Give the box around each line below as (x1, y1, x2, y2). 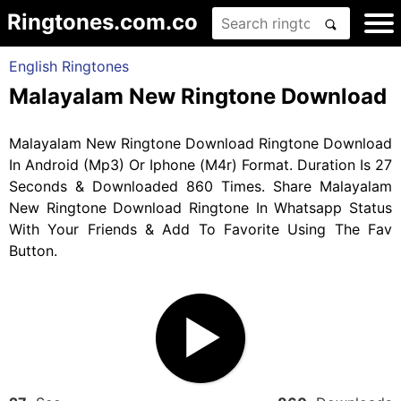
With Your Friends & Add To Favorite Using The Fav (9, 220, 392, 238)
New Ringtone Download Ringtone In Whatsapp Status (9, 199, 392, 217)
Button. (9, 242, 57, 260)
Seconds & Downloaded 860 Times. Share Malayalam (9, 177, 392, 195)
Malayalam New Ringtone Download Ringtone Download (9, 134, 392, 152)
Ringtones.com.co (7, 9, 198, 35)
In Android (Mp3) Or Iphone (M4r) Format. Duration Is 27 (9, 156, 392, 174)
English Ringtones (9, 57, 129, 75)
